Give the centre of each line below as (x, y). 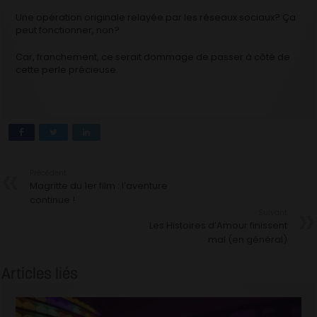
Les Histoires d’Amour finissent (218, 225)
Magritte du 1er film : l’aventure (99, 185)
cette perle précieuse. (67, 69)
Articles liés (40, 273)
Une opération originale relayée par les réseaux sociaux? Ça (156, 17)
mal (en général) (247, 239)
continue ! (53, 200)
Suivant (272, 212)
